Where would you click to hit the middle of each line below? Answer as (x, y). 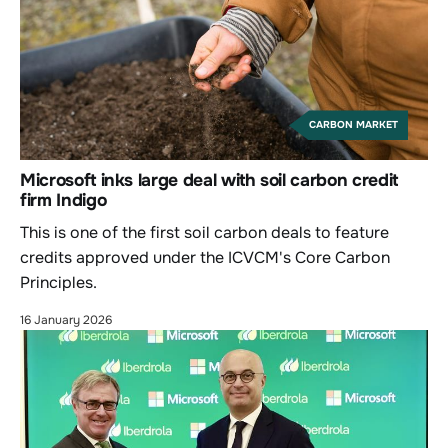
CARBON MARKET (353, 125)
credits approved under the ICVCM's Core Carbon (205, 258)
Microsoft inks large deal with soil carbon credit (209, 180)
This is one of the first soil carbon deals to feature (204, 233)
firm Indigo (63, 200)
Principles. (58, 283)
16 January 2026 (66, 320)
